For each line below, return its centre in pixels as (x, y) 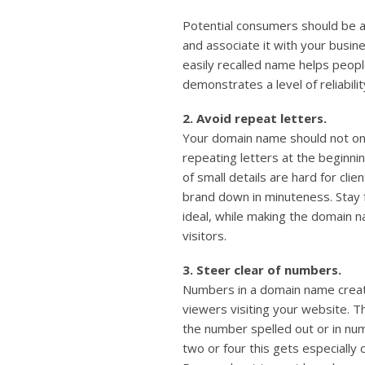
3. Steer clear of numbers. (262, 270)
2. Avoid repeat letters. (255, 119)
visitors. (204, 236)
